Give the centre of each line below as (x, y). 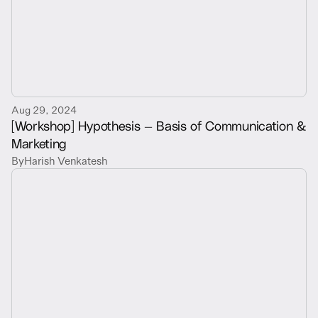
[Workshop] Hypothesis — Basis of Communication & (159, 125)
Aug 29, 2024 (44, 109)
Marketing (39, 143)
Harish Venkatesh (66, 160)
